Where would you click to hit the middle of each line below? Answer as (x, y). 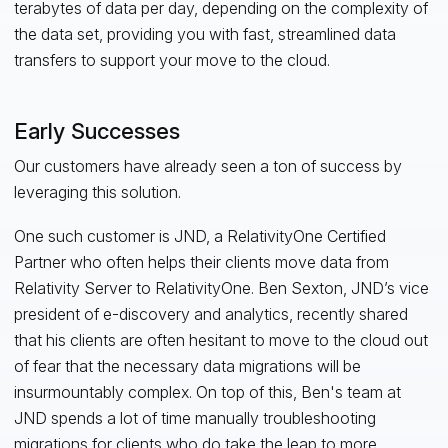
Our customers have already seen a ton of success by (207, 166)
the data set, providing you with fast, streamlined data (204, 34)
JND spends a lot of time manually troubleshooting (194, 418)
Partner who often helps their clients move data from (201, 262)
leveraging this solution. (97, 192)
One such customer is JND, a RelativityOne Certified (199, 236)
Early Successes (96, 131)
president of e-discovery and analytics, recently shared (210, 314)
